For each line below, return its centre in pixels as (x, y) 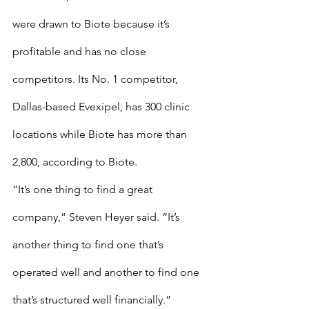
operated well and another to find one (107, 272)
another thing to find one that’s (89, 245)
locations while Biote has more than (101, 134)
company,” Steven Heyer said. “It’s (98, 217)
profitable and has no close (81, 51)
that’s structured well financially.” (92, 300)
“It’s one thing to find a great (84, 189)
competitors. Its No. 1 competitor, (97, 79)
